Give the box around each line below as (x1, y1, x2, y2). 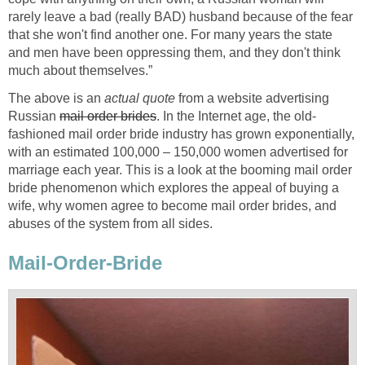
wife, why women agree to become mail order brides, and (8, 199, 336, 213)
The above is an (8, 91, 104, 106)
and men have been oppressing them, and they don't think (8, 46, 341, 60)
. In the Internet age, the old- (156, 109, 316, 124)
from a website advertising (175, 91, 329, 106)
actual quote (104, 91, 175, 106)
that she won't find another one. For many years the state (8, 28, 332, 42)
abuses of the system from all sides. (8, 217, 213, 231)
